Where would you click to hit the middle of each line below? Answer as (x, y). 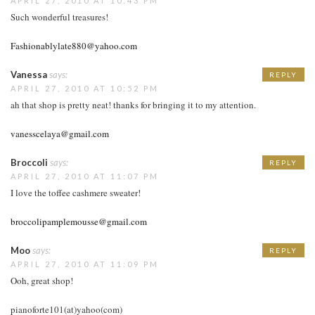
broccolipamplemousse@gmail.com (79, 221)
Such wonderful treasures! (59, 17)
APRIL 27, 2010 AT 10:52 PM (85, 88)
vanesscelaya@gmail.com (60, 133)
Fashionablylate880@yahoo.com (74, 45)
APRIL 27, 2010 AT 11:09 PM (85, 264)
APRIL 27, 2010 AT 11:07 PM (85, 176)
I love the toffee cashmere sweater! (76, 192)
